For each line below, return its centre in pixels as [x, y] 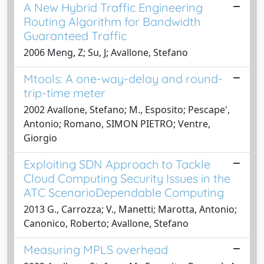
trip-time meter [65, 93]
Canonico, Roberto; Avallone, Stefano [106, 223]
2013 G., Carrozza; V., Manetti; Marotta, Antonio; [130, 209]
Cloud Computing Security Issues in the [127, 178]
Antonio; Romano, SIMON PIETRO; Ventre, [117, 123]
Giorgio [40, 138]
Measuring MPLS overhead [96, 249]
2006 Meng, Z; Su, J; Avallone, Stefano [106, 52]
